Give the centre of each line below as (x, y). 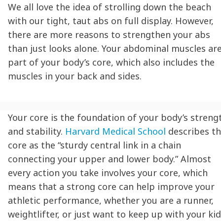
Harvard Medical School (114, 131)
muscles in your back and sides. (75, 76)
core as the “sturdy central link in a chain (94, 145)
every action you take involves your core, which (108, 172)
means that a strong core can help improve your (111, 186)
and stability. (35, 131)
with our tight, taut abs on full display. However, (111, 20)
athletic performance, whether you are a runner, (111, 200)
